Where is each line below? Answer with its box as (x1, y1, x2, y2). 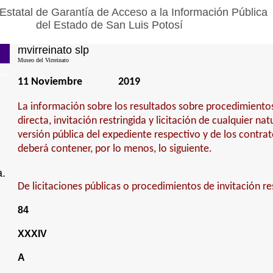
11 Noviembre (17, 76, 82, 88)
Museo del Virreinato (17, 57, 69, 63)
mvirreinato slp (17, 44, 89, 56)
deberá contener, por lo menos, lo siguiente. (17, 143, 212, 155)
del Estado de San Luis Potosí (35, 19, 183, 31)
